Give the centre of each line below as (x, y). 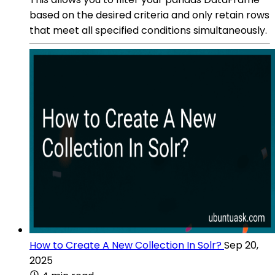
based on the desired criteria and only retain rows (149, 15)
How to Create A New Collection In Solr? (126, 245)
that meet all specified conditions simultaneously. (148, 30)
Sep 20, (241, 245)
